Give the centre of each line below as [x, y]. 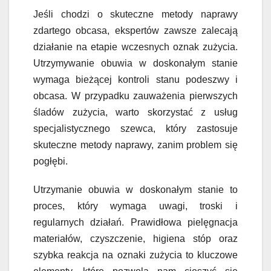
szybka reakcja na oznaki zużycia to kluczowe [135, 255]
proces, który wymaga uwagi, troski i [135, 206]
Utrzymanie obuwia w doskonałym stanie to [135, 189]
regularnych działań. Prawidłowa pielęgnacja [135, 222]
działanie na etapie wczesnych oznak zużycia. [135, 47]
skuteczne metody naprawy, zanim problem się [135, 145]
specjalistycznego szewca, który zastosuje [135, 128]
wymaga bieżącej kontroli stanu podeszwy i [135, 79]
